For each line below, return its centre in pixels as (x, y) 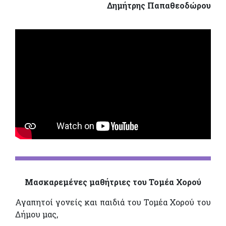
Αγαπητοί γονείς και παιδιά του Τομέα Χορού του (113, 202)
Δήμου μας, (37, 214)
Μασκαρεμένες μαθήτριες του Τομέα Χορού (113, 182)
